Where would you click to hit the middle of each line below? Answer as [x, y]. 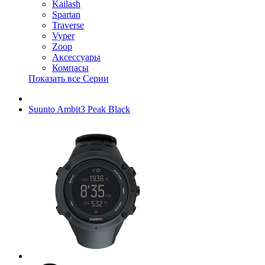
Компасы [70, 68]
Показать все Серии [69, 78]
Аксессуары [76, 57]
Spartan [66, 14]
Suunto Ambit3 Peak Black [79, 109]
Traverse [68, 25]
